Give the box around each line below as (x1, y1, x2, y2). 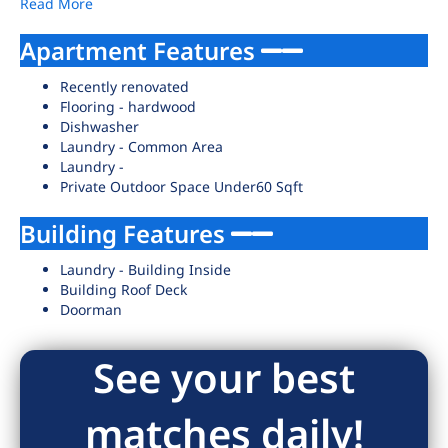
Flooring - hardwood (60, 97, 196, 116)
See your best (93, 350, 355, 405)
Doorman (60, 300, 122, 319)
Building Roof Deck (60, 280, 187, 299)
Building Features (20, 217, 231, 250)
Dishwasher (60, 117, 139, 136)
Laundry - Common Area (60, 137, 223, 156)
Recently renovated (60, 77, 189, 96)
